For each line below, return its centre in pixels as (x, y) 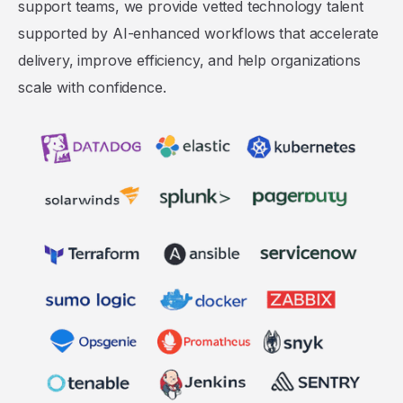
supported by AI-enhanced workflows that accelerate (198, 33)
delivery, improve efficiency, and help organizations (189, 60)
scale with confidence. (92, 87)
